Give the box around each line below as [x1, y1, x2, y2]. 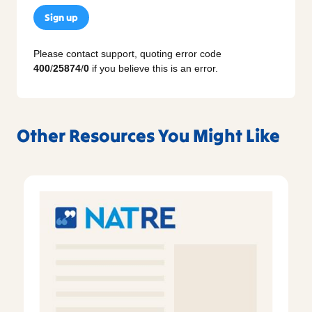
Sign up [45, 11, 79, 24]
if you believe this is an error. [89, 63, 218, 75]
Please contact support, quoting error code [33, 48, 221, 60]
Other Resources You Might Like [17, 124, 280, 148]
